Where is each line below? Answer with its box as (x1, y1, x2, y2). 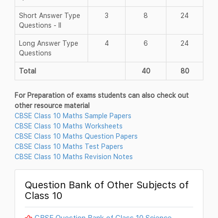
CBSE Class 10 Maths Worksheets (15, 121, 123, 130)
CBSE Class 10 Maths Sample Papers (15, 111, 131, 120)
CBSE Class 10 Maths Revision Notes (15, 152, 133, 161)
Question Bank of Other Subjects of (25, 179, 189, 190)
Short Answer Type (19, 11, 80, 19)
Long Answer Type (19, 38, 78, 47)
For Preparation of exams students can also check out (15, 91, 189, 99)
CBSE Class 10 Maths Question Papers (15, 131, 138, 140)
